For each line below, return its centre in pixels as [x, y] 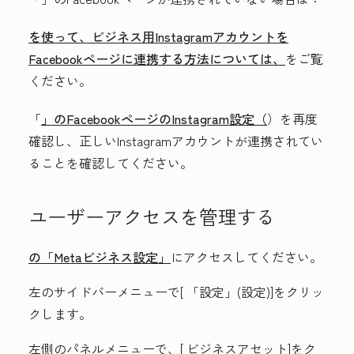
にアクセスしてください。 [248, 257]
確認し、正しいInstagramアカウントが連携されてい [176, 141]
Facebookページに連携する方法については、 [157, 58]
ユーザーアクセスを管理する [152, 216]
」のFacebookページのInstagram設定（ [154, 119]
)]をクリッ [295, 292]
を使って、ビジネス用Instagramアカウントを [158, 36]
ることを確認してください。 [111, 163]
